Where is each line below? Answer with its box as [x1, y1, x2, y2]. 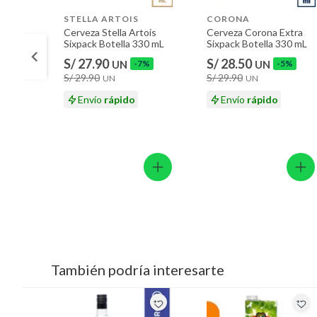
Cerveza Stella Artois [64, 25, 156, 38]
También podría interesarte [51, 261, 224, 279]
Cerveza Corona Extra [207, 25, 303, 38]
